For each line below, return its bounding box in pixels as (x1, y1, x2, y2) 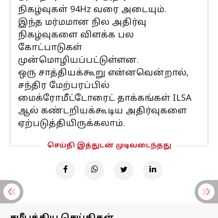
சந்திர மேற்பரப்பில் (18, 80, 109, 91)
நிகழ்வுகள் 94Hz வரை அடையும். (18, 4, 166, 16)
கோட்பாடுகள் (18, 42, 82, 54)
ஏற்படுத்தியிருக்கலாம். (18, 118, 125, 129)
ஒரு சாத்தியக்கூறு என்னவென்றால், (18, 68, 189, 79)
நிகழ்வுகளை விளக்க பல (18, 30, 134, 41)
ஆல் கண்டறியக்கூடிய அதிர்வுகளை (18, 106, 187, 117)
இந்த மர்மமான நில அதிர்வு (18, 17, 146, 28)
